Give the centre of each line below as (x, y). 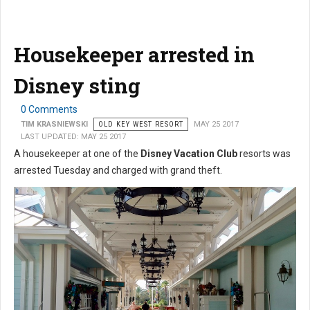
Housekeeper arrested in (134, 55)
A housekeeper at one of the (77, 154)
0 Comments (49, 110)
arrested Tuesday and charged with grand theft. (119, 171)
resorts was (264, 154)
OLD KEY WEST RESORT (141, 125)
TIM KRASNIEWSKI (54, 125)
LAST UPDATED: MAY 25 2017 (73, 137)
